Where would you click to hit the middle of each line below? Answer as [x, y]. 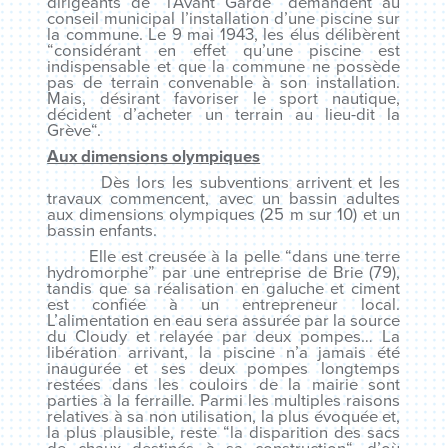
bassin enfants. [102, 231]
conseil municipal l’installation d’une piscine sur [224, 19]
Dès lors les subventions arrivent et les [224, 183]
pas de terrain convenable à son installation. [224, 83]
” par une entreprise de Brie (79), [274, 273]
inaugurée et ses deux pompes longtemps [224, 369]
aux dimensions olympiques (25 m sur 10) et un [224, 215]
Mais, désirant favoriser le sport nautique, [224, 99]
